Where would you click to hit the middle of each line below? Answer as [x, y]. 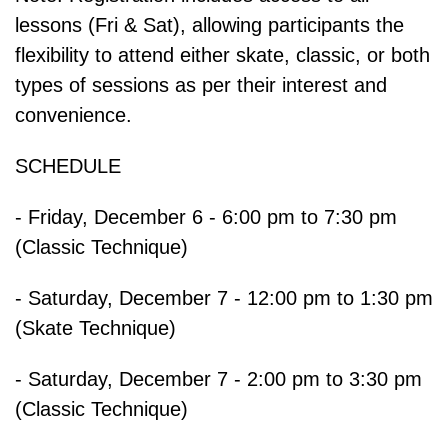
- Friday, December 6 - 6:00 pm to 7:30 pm [206, 217]
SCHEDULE [68, 166]
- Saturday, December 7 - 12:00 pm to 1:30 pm [224, 298]
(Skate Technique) [95, 328]
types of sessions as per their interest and [201, 85]
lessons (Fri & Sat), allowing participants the [209, 25]
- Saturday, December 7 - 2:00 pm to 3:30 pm [218, 379]
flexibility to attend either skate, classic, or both [222, 55]
